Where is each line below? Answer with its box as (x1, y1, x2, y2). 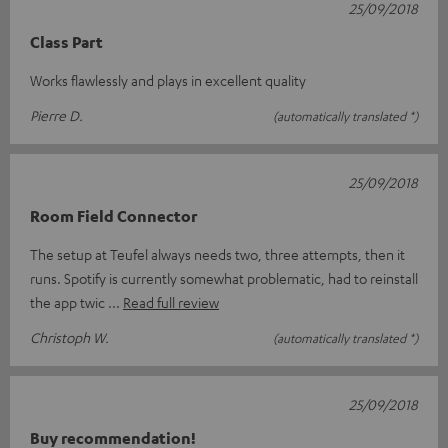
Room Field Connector (30, 205, 197, 226)
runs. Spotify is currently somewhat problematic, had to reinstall (30, 268, 418, 287)
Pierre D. (30, 105, 83, 124)
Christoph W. (30, 327, 109, 346)
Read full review (123, 292, 219, 311)
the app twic (30, 292, 108, 311)
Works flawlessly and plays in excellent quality (30, 70, 306, 89)
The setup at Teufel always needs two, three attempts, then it (30, 244, 405, 263)
